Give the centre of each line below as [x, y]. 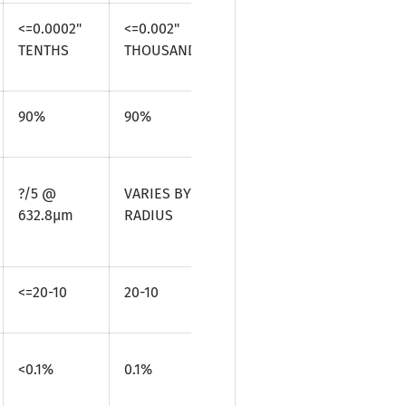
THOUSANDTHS [173, 51]
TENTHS [43, 51]
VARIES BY [158, 194]
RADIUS [149, 216]
